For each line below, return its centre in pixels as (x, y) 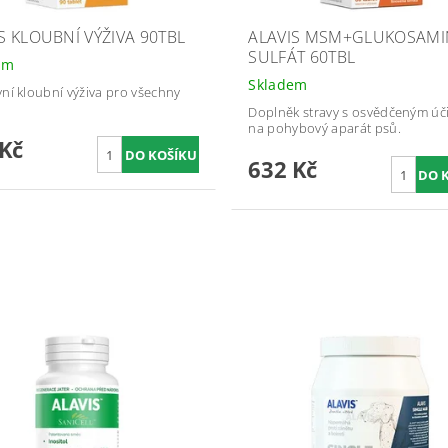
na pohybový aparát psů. (324, 128)
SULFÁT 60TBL (302, 57)
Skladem (278, 85)
